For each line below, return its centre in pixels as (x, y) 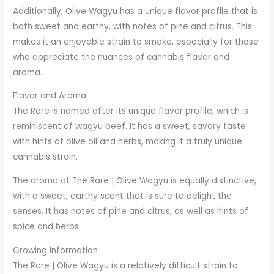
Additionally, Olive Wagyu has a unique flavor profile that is (135, 11)
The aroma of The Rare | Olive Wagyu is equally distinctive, (135, 181)
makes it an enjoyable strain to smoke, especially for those (136, 42)
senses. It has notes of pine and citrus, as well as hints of (131, 212)
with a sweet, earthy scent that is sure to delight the (123, 196)
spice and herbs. (47, 227)
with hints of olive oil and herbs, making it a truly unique (128, 142)
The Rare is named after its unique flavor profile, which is (131, 111)
